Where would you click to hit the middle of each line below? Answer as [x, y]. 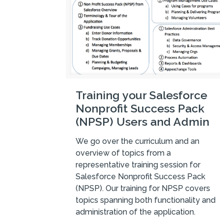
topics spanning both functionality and [146, 200]
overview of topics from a [124, 153]
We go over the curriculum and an [138, 141]
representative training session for [138, 165]
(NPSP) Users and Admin [143, 122]
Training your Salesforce [142, 95]
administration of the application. [136, 212]
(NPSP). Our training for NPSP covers [143, 189]
